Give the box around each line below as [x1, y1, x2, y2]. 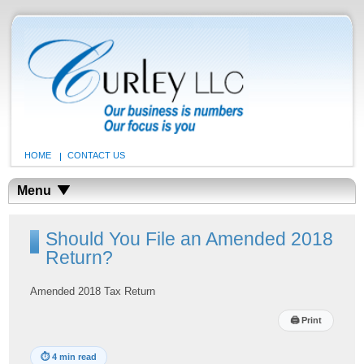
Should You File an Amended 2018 [45, 228, 334, 250]
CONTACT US [67, 149, 125, 160]
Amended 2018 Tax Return [30, 285, 156, 298]
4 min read [52, 352, 97, 362]
